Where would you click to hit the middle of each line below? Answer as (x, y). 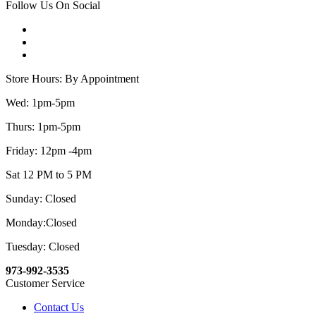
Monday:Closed (41, 223)
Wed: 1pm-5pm (40, 103)
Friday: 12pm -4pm (49, 151)
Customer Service (45, 284)
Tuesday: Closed (43, 247)
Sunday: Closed (41, 199)
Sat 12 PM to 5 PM (49, 175)
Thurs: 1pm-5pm (43, 127)
